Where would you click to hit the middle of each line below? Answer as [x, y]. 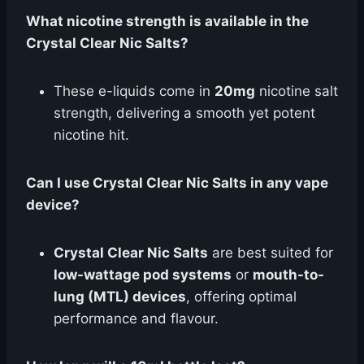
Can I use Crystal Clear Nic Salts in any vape [177, 183]
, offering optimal [241, 297]
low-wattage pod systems [143, 275]
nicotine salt [297, 91]
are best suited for [271, 253]
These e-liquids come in [134, 91]
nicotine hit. [91, 135]
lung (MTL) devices [120, 297]
